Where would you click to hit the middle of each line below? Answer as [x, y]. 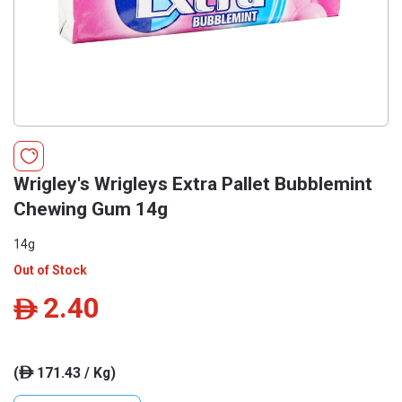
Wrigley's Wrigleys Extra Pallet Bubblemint [193, 184]
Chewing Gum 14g [91, 209]
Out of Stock [50, 270]
